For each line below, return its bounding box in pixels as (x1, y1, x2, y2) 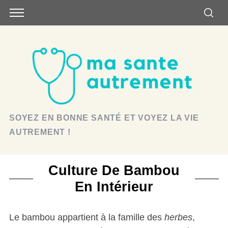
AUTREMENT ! (9, 128, 71, 136)
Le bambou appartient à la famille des (9, 212, 164, 222)
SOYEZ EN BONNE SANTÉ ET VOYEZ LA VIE (9, 113, 199, 122)
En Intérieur (75, 179, 153, 194)
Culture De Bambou (48, 162, 180, 178)
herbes (164, 212, 192, 222)
